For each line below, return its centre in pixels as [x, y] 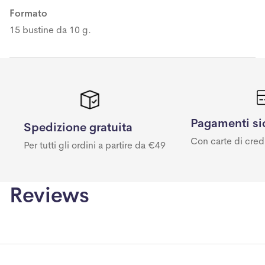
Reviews [49, 195]
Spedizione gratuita [78, 128]
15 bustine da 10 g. [50, 30]
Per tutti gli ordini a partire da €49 [95, 146]
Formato [28, 13]
